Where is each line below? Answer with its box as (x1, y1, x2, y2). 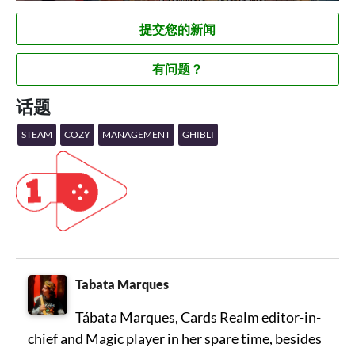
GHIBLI (182, 128, 214, 141)
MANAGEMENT (102, 128, 170, 141)
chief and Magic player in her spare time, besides (28, 330, 322, 348)
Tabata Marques (75, 277, 169, 292)
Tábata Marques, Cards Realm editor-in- (75, 308, 321, 326)
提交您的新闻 (139, 21, 216, 37)
